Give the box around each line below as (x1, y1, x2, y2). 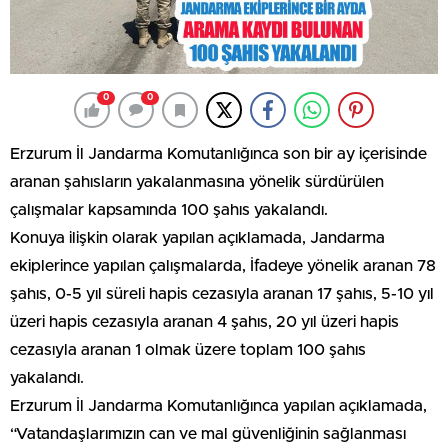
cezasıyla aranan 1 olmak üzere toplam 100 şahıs (10, 342, 366, 359)
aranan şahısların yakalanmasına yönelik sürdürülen (10, 174, 384, 191)
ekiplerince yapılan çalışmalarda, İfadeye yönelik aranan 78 (10, 258, 436, 275)
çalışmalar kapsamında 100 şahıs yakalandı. (10, 202, 328, 219)
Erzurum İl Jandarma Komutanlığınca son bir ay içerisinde (10, 146, 427, 163)
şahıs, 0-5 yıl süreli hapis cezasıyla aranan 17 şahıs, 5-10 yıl (10, 286, 434, 303)
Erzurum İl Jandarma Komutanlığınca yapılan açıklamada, (10, 398, 427, 415)
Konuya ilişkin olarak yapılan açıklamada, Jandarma (10, 230, 385, 247)
